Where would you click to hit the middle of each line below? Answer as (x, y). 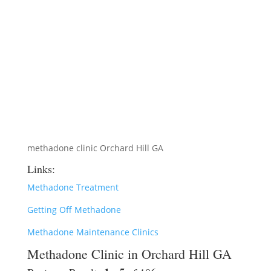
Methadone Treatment (73, 187)
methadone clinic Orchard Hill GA (95, 148)
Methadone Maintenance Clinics (93, 232)
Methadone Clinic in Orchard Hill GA (129, 254)
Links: (41, 169)
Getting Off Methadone (74, 210)
